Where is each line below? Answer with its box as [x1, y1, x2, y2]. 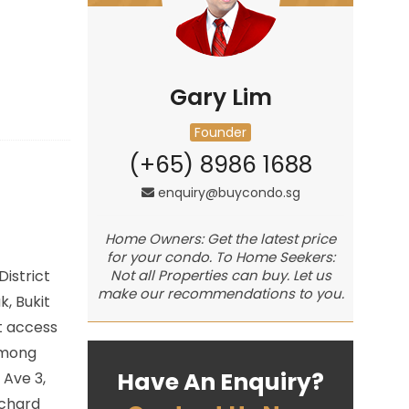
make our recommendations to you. [97, 284, 344, 303]
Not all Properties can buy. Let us [110, 266, 331, 285]
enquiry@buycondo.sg [157, 184, 300, 202]
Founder [194, 123, 247, 142]
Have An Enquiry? [117, 366, 325, 398]
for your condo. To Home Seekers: [106, 247, 335, 267]
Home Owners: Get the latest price [105, 229, 337, 248]
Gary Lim [169, 81, 272, 113]
